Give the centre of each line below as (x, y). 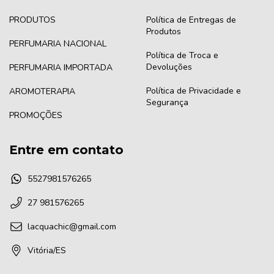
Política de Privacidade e (194, 91)
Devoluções (169, 67)
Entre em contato (66, 150)
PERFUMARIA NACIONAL (58, 43)
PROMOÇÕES (36, 115)
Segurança (167, 102)
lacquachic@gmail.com (72, 227)
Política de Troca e (182, 55)
